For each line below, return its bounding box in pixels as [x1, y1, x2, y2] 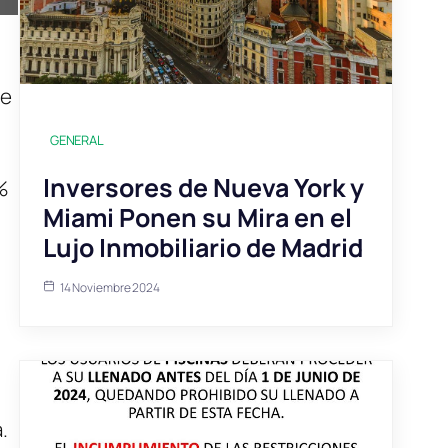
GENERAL [49, 130, 105, 149]
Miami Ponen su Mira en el [42, 199, 352, 235]
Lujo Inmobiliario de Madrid [42, 229, 363, 265]
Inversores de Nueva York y [42, 169, 364, 205]
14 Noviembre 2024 [59, 278, 161, 296]
